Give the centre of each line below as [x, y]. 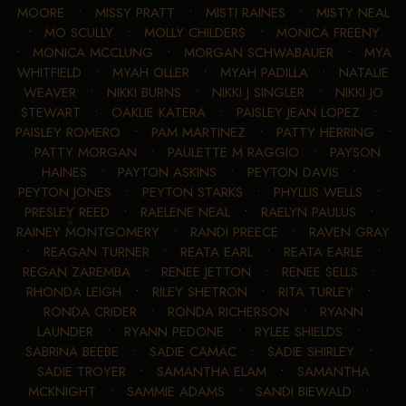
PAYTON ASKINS [167, 172]
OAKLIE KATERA [158, 112]
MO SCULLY [78, 32]
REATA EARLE [323, 251]
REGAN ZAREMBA [76, 271]
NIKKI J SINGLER [258, 92]
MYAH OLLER [151, 72]
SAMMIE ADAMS [176, 391]
